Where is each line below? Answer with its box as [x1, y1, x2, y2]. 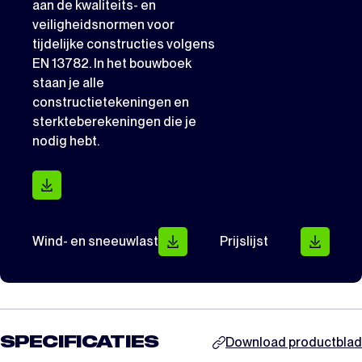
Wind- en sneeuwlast [32, 233, 158, 249]
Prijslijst [220, 233, 268, 249]
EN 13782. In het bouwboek [32, 56, 192, 72]
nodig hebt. [32, 133, 99, 149]
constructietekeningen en [32, 95, 189, 111]
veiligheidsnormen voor [32, 17, 175, 33]
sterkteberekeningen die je [32, 114, 196, 130]
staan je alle [32, 75, 104, 91]
